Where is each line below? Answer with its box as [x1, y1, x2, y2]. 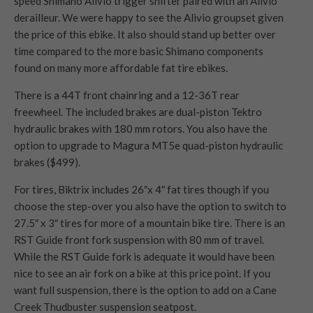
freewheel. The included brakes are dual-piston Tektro [14, 105, 262, 118]
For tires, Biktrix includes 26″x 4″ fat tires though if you [14, 182, 269, 196]
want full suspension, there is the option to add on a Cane [14, 283, 277, 296]
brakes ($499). [14, 155, 80, 168]
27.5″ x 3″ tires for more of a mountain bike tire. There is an [14, 216, 285, 229]
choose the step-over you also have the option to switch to [14, 199, 286, 212]
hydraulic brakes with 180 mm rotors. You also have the [14, 122, 268, 135]
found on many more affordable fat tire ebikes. [14, 61, 228, 74]
